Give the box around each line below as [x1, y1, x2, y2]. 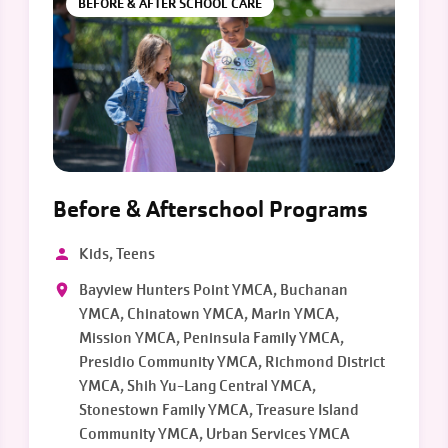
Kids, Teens [79, 244, 156, 264]
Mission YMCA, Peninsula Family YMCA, [79, 328, 345, 348]
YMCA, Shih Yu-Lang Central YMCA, [79, 376, 317, 396]
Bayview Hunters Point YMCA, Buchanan [79, 280, 349, 300]
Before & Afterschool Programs [53, 195, 369, 224]
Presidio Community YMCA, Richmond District [79, 352, 386, 372]
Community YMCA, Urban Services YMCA [79, 424, 350, 444]
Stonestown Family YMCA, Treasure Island [79, 400, 360, 420]
